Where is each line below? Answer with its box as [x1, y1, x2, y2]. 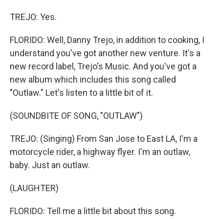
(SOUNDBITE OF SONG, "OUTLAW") [10, 110, 143, 121]
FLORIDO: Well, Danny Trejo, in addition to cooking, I [10, 35, 204, 45]
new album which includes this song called [10, 74, 176, 85]
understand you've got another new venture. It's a [10, 48, 200, 58]
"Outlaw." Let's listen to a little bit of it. [10, 88, 153, 98]
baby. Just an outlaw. [10, 160, 90, 170]
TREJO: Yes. [10, 12, 57, 22]
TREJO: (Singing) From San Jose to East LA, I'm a [10, 133, 197, 144]
